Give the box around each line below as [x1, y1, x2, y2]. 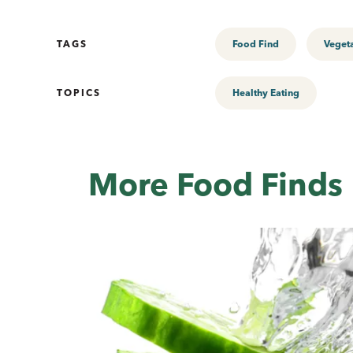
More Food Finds [88, 164, 343, 203]
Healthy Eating [232, 86, 299, 98]
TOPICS [57, 86, 101, 98]
